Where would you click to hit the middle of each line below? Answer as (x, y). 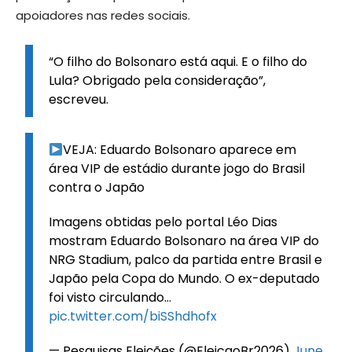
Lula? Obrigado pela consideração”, (158, 81)
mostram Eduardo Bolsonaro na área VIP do (184, 241)
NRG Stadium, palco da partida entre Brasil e (186, 260)
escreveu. (79, 100)
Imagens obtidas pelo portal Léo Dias (163, 222)
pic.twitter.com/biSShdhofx (133, 317)
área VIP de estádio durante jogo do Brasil (177, 169)
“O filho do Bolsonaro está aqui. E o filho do (178, 62)
